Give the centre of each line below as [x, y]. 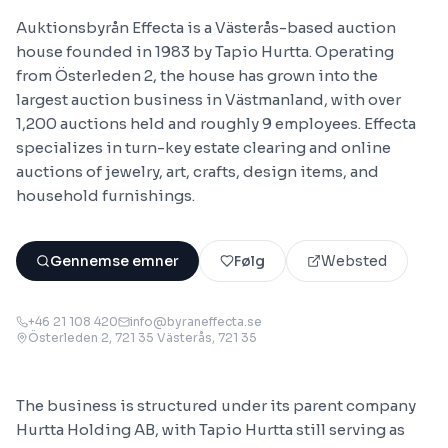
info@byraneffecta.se [196, 321]
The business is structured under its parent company [216, 405]
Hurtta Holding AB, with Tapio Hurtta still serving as [210, 429]
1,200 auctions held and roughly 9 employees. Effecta [216, 123]
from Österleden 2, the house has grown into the [197, 75]
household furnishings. [105, 195]
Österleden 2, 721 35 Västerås [120, 337]
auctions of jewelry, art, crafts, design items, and [197, 171]
